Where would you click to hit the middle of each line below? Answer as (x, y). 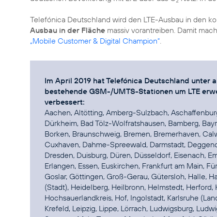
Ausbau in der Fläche (68, 30)
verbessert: (65, 102)
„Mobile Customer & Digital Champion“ (95, 41)
